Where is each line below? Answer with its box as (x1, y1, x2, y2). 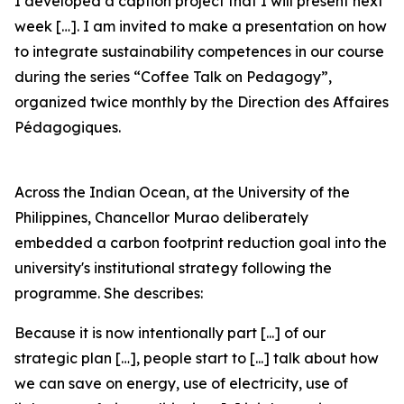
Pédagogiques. (14, 118, 121, 136)
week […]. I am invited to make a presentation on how (14, 17, 387, 35)
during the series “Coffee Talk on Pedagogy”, (14, 68, 332, 86)
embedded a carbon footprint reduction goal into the (14, 234, 387, 252)
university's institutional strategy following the (14, 259, 332, 277)
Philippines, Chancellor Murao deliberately (14, 208, 308, 226)
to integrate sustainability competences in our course (14, 42, 384, 60)
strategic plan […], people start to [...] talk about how (14, 349, 379, 367)
